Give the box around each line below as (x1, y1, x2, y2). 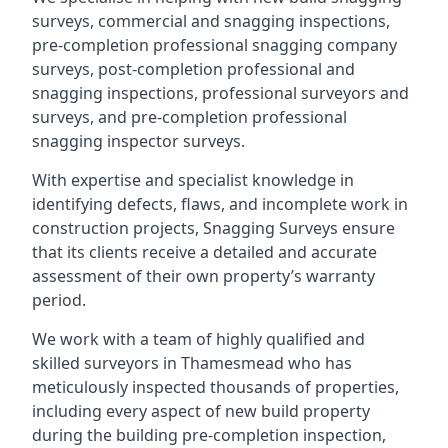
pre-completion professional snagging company (32, 34, 397, 56)
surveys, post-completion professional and (32, 58, 355, 80)
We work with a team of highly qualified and (32, 328, 365, 350)
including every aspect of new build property (32, 400, 370, 422)
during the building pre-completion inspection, (32, 424, 386, 446)
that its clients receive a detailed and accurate (32, 241, 377, 263)
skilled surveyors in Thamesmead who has (32, 352, 352, 374)
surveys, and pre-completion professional (32, 106, 347, 128)
